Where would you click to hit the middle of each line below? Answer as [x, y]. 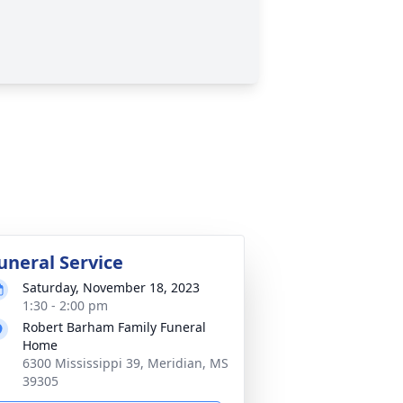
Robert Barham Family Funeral [114, 327]
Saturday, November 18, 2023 [111, 287]
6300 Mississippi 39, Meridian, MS [125, 363]
